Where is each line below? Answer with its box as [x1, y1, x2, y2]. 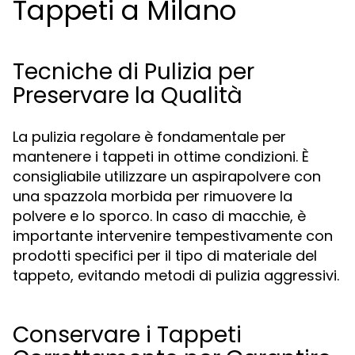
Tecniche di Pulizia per [13, 56, 254, 87]
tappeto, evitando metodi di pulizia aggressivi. [13, 265, 339, 285]
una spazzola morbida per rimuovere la [13, 186, 292, 206]
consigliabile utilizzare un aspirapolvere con [13, 166, 321, 186]
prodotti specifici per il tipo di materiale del [13, 246, 317, 265]
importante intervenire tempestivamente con [13, 226, 333, 246]
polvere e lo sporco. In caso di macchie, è [13, 206, 306, 226]
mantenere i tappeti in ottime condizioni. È [13, 147, 309, 166]
